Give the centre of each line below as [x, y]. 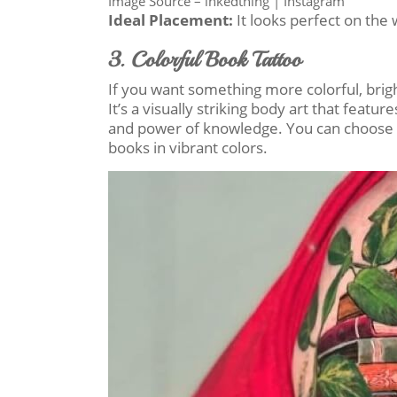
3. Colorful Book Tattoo [205, 59]
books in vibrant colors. [188, 148]
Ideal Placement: [171, 20]
